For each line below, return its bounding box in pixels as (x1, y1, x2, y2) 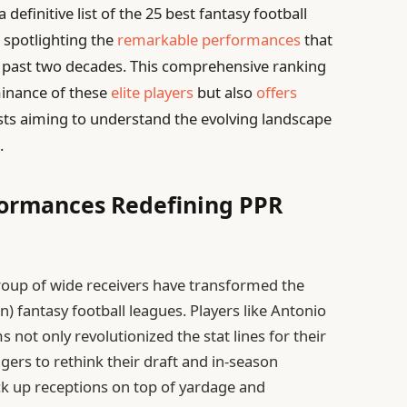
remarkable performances (117, 28, 302, 50)
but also (194, 81, 257, 103)
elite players (111, 81, 194, 103)
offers (256, 81, 298, 103)
